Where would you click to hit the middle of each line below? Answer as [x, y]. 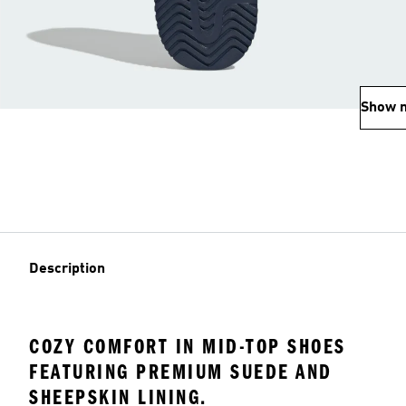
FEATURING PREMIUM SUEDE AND [181, 372]
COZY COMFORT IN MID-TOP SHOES [188, 347]
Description [67, 269]
